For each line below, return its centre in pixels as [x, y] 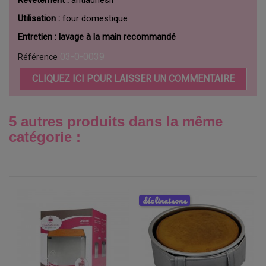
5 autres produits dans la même [116, 121]
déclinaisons [165, 200]
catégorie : [45, 137]
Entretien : [37, 37]
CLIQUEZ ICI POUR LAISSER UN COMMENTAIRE [133, 78]
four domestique [94, 18]
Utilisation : [39, 18]
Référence [38, 57]
